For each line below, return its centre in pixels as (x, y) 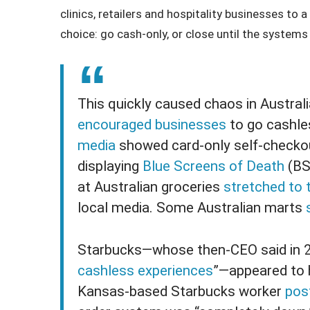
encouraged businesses (152, 125)
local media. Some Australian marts (192, 208)
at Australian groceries (151, 187)
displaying (110, 166)
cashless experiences (146, 271)
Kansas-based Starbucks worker (182, 291)
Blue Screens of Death (214, 166)
